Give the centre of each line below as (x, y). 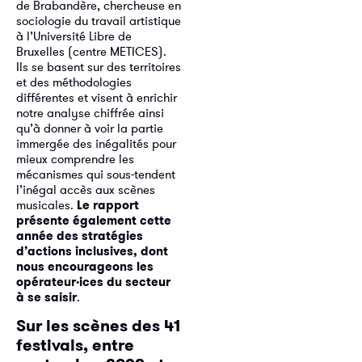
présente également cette (94, 220)
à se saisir (46, 297)
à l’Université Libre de (74, 36)
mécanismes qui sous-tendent (96, 174)
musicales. (46, 204)
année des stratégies (80, 235)
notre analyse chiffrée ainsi (90, 112)
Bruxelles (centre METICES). (91, 51)
